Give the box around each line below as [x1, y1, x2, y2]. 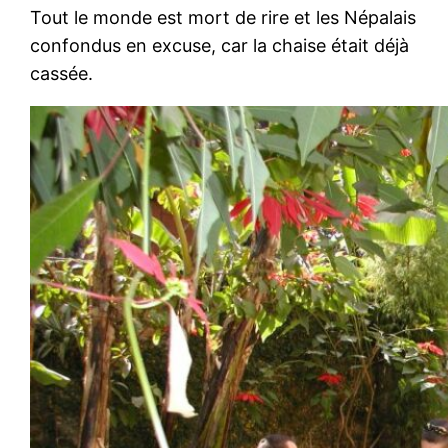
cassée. [30, 62, 94, 84]
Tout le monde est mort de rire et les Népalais [30, 6, 417, 28]
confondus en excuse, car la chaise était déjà [30, 34, 410, 56]
